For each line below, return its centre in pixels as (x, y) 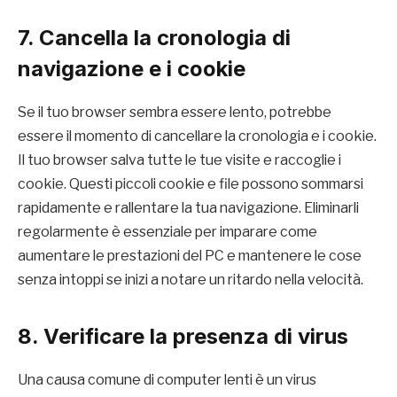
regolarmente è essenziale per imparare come (167, 232)
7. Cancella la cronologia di (154, 38)
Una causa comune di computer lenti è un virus (167, 379)
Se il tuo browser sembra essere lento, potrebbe (175, 113)
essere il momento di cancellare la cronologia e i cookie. (197, 136)
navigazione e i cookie (132, 69)
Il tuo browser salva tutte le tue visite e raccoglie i (179, 160)
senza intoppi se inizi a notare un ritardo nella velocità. (191, 280)
